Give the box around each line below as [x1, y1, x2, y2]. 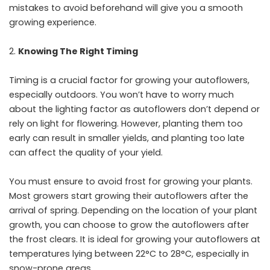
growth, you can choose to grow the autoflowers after [9, 219, 249, 231]
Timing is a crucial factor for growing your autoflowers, [9, 74, 250, 86]
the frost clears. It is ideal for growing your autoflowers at [9, 233, 260, 245]
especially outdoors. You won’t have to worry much [9, 89, 234, 101]
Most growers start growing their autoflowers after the [9, 190, 248, 202]
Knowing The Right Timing [18, 45, 138, 57]
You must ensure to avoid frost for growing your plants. [9, 175, 253, 187]
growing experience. [9, 16, 96, 28]
